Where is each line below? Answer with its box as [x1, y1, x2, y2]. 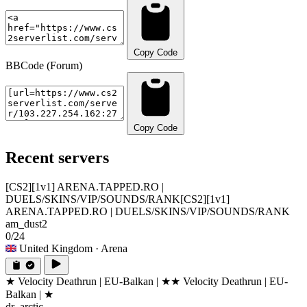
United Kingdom [19, 242, 93, 254]
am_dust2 [5, 217, 47, 230]
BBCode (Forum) [5, 59, 82, 71]
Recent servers [5, 148, 109, 167]
